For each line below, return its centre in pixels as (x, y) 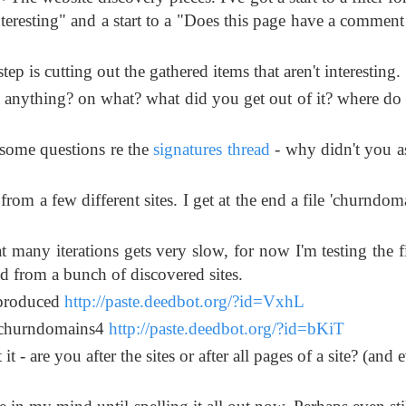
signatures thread (212, 150)
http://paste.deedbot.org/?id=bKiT (227, 329)
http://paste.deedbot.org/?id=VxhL (184, 302)
